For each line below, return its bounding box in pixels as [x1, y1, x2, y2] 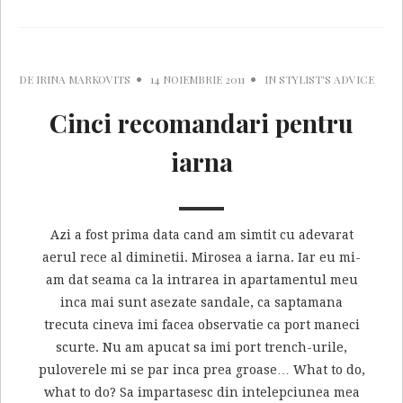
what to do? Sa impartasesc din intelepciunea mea [43, 384, 360, 399]
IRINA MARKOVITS [36, 71, 130, 86]
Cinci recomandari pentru [49, 105, 354, 139]
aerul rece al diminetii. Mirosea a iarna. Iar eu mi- [42, 249, 361, 264]
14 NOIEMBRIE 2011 [150, 71, 245, 86]
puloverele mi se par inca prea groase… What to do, [38, 362, 365, 377]
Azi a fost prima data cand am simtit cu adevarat [49, 227, 354, 242]
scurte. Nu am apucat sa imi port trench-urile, [56, 339, 347, 354]
